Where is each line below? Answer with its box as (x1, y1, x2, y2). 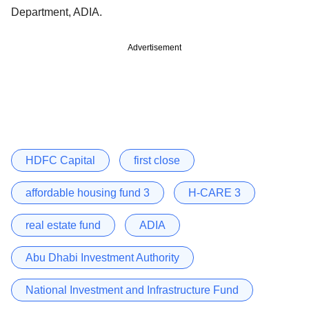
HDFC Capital (26, 154, 95, 166)
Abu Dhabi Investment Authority (26, 251, 179, 263)
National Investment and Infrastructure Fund (26, 283, 239, 296)
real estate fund (26, 219, 101, 231)
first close (134, 154, 180, 166)
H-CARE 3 (188, 186, 241, 199)
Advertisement (128, 42, 181, 52)
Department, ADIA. (11, 6, 105, 18)
